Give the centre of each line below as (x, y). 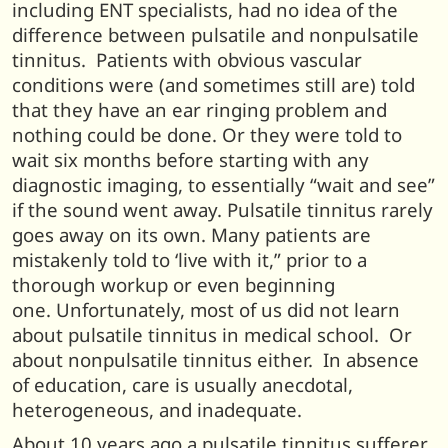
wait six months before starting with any (190, 160)
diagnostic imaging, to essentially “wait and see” (223, 185)
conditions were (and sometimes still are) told (213, 85)
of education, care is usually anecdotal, (182, 385)
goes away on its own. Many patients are (191, 235)
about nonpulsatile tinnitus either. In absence (215, 360)
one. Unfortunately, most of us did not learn (206, 310)
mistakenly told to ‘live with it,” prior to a (189, 260)
